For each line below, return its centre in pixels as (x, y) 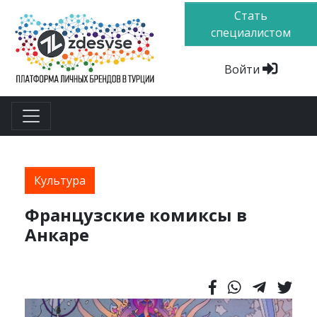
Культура (60, 181)
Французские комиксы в (136, 215)
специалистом (251, 33)
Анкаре (57, 235)
